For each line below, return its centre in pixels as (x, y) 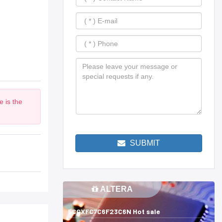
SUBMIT (144, 143)
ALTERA (115, 189)
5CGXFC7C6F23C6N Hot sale (114, 211)
